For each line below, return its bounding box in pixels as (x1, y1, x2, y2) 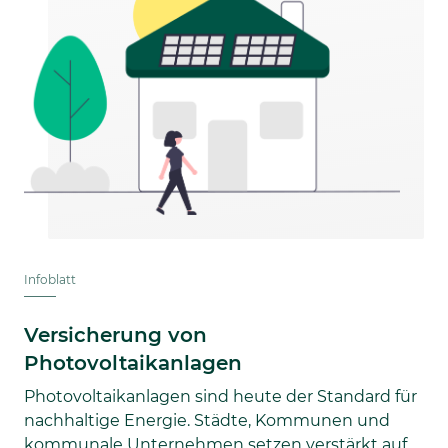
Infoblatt (24, 271, 76, 287)
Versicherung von (24, 322, 207, 347)
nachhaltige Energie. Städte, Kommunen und (24, 410, 390, 430)
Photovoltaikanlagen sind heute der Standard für (24, 386, 417, 406)
